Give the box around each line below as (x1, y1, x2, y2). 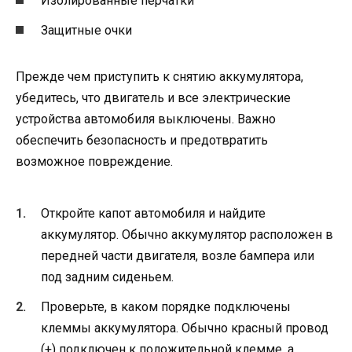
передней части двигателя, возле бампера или (41, 247, 314, 263)
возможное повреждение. (16, 154, 173, 170)
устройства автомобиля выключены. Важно (16, 112, 276, 127)
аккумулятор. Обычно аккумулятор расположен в (41, 226, 333, 242)
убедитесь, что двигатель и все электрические (16, 90, 291, 106)
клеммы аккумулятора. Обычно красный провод (41, 320, 328, 335)
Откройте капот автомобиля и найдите (41, 205, 266, 221)
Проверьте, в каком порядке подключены (41, 299, 291, 314)
